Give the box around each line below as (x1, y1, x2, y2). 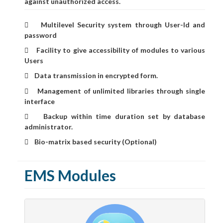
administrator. (24, 122, 73, 131)
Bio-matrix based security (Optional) (28, 137, 157, 146)
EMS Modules (24, 166, 116, 185)
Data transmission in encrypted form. (28, 71, 158, 80)
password (24, 31, 57, 40)
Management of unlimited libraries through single (28, 87, 205, 96)
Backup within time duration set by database (28, 112, 205, 121)
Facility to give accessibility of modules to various (28, 46, 205, 55)
